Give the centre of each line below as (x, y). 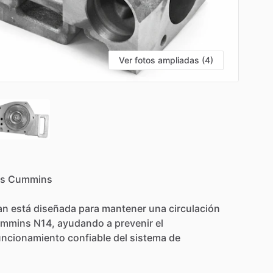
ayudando (81, 223)
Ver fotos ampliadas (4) (166, 60)
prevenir (134, 223)
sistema (148, 237)
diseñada (55, 208)
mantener (124, 208)
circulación (194, 208)
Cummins (30, 179)
